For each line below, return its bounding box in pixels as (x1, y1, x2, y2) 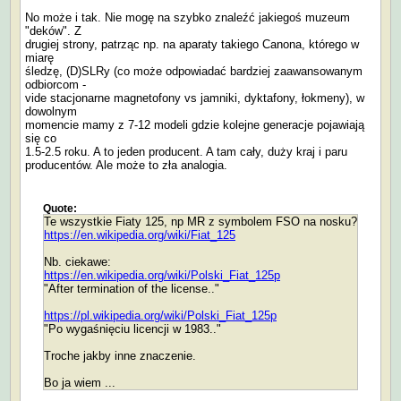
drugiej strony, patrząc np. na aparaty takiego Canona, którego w (25, 37, 359, 51)
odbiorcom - (25, 77, 86, 91)
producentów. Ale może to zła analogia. (25, 158, 227, 172)
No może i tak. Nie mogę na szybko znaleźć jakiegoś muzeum (25, 10, 350, 24)
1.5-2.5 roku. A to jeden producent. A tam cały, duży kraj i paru (25, 144, 347, 158)
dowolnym (25, 104, 77, 118)
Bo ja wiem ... (44, 375, 115, 389)
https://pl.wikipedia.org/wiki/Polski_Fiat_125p (44, 308, 277, 322)
